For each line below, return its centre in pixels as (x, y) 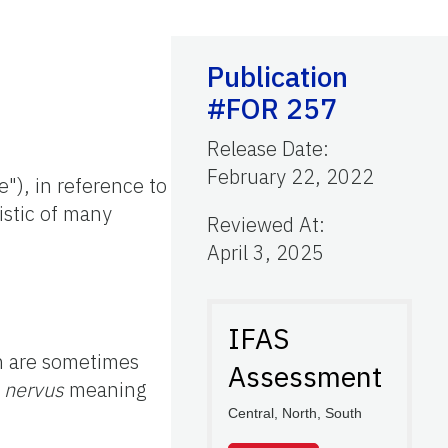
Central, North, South (295, 412)
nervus (34, 389)
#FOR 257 (272, 108)
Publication (277, 76)
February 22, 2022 (290, 176)
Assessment (305, 376)
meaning (105, 389)
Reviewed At (263, 224)
